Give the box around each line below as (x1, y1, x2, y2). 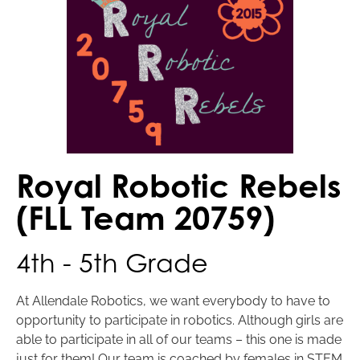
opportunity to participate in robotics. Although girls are (16, 313, 343, 329)
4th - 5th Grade (16, 247, 208, 279)
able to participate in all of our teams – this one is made (16, 332, 342, 348)
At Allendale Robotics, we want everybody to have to (16, 293, 330, 309)
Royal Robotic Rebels (16, 166, 342, 206)
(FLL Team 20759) (16, 198, 275, 238)
